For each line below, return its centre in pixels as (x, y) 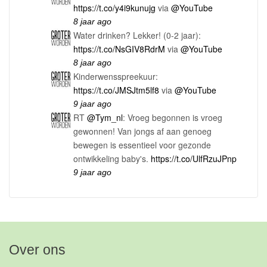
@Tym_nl (105, 117)
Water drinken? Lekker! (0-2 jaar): (137, 35)
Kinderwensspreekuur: (116, 76)
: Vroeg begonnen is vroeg (173, 117)
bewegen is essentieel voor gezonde (142, 145)
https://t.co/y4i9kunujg (114, 7)
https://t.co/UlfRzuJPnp (194, 158)
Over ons (37, 249)
